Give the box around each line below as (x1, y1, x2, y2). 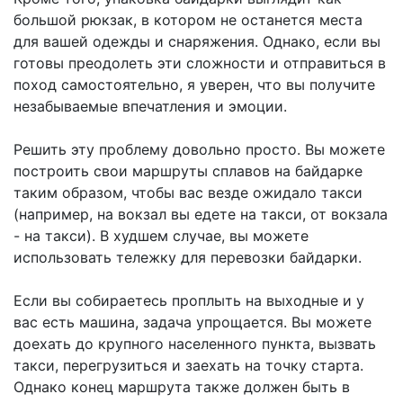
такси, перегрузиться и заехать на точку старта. (13, 356, 363, 375)
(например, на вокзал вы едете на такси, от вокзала (13, 205, 388, 224)
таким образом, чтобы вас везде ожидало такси (13, 184, 363, 202)
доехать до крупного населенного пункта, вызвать (13, 335, 376, 354)
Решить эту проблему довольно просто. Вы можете (13, 140, 385, 159)
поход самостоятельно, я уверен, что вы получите (13, 76, 375, 94)
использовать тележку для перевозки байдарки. (13, 248, 362, 267)
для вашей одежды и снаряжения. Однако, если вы (13, 32, 381, 51)
